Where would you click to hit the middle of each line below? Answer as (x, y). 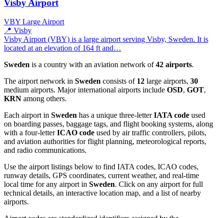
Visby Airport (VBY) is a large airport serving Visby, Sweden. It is (106, 39)
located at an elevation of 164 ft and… (63, 48)
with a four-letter (30, 133)
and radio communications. (45, 150)
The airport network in (39, 81)
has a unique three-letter (115, 115)
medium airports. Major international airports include (85, 90)
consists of (119, 81)
